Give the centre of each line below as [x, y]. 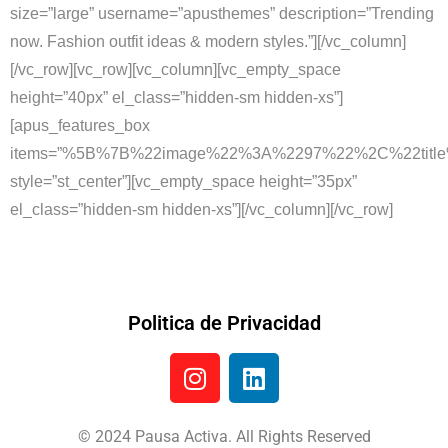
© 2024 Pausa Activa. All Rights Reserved [224, 436]
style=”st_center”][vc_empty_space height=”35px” [183, 181]
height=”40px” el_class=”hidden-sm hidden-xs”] [176, 97]
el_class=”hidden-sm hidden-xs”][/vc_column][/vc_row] [201, 209]
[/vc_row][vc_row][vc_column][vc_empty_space [175, 69]
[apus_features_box [80, 125]
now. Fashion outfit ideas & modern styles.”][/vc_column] [208, 41]
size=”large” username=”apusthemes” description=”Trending [222, 13]
